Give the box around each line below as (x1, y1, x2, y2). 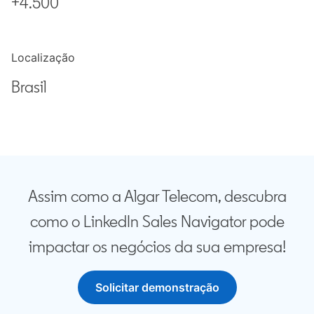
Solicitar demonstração (95, 280, 219, 294)
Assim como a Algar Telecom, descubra (27, 185, 287, 206)
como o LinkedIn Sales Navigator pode (29, 210, 285, 231)
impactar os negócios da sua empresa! (28, 235, 286, 257)
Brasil (11, 76, 46, 97)
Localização (11, 50, 75, 64)
